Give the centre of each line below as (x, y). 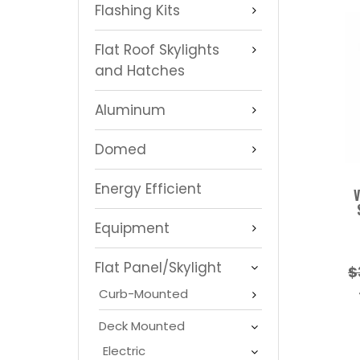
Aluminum (130, 110)
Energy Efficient (148, 188)
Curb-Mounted (143, 293)
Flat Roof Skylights (157, 49)
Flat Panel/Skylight (158, 267)
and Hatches (140, 70)
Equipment (132, 228)
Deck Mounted (142, 325)
